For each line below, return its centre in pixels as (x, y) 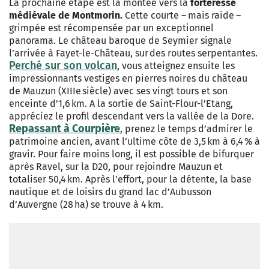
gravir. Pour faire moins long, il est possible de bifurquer (131, 154)
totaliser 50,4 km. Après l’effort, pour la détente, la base (130, 179)
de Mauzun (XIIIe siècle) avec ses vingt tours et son (118, 91)
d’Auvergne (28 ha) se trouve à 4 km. (86, 204)
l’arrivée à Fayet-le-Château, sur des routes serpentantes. (133, 53)
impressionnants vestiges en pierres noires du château (128, 78)
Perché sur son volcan (63, 65)
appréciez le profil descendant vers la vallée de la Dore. (131, 116)
